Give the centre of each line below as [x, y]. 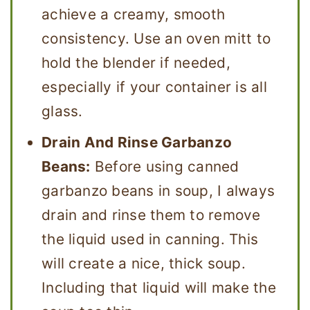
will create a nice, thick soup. [144, 264]
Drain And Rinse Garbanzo [137, 143]
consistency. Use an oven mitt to [156, 39]
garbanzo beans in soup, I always [158, 191]
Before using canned [165, 167]
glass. [62, 111]
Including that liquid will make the [159, 288]
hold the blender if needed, [136, 63]
